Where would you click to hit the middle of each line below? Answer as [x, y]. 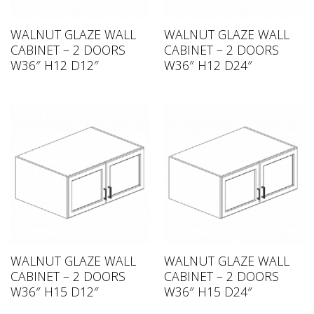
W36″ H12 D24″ [208, 65]
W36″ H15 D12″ [54, 291]
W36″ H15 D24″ [208, 291]
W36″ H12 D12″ [54, 65]
